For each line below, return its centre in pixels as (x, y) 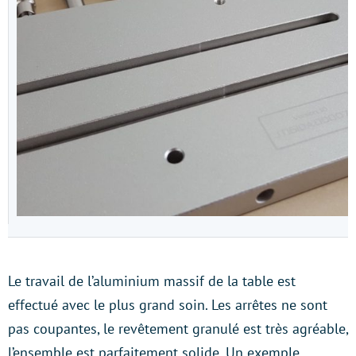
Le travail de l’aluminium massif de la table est (152, 281)
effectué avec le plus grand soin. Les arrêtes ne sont (168, 304)
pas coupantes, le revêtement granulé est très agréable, (178, 328)
